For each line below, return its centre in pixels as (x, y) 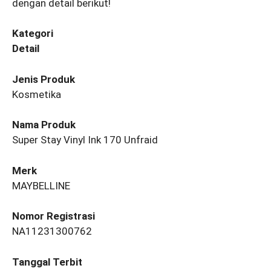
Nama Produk (44, 125)
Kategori (33, 34)
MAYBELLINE (41, 185)
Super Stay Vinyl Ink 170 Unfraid (85, 140)
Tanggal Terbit (47, 262)
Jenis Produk (44, 79)
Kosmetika (37, 94)
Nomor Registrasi (54, 216)
